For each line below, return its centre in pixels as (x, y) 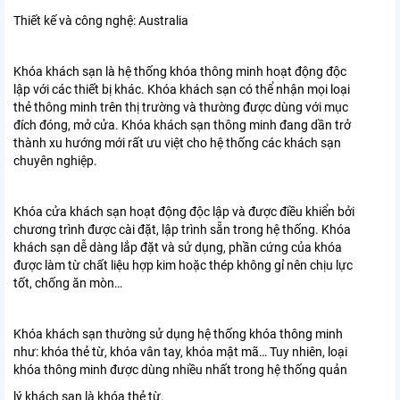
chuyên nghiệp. (55, 161)
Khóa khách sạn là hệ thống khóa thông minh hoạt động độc (180, 72)
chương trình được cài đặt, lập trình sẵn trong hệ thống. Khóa (182, 230)
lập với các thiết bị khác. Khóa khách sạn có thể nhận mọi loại (182, 90)
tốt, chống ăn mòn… (68, 283)
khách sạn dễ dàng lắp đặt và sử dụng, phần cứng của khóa (178, 248)
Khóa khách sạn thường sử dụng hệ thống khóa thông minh (178, 334)
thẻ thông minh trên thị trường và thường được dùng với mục (181, 108)
